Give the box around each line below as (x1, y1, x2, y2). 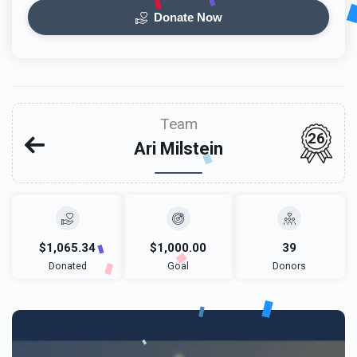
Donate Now (150, 10, 222, 24)
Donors (273, 260, 307, 272)
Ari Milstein (134, 139, 223, 159)
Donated (48, 260, 87, 272)
